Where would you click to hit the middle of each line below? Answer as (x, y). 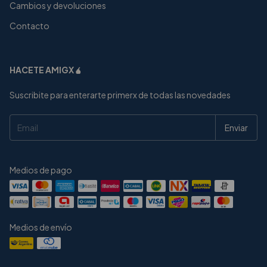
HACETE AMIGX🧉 (46, 69)
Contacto (30, 25)
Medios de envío (41, 227)
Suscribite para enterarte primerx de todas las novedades (120, 94)
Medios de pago (41, 170)
